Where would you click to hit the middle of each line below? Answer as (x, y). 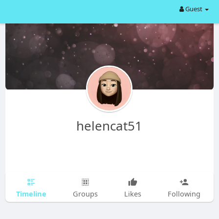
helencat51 (109, 126)
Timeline (31, 193)
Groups (85, 194)
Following (184, 194)
